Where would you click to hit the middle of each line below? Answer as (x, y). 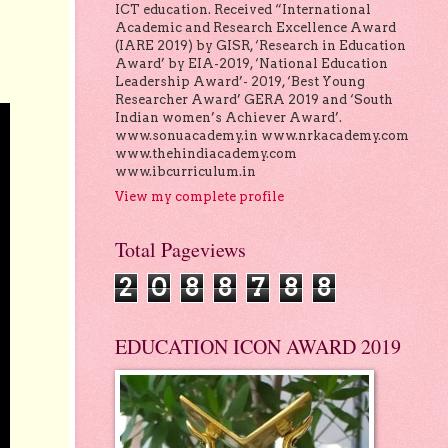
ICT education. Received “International (242, 10)
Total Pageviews (180, 249)
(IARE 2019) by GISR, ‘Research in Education (260, 46)
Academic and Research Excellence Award (255, 28)
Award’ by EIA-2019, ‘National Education (251, 64)
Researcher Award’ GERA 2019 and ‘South (253, 100)
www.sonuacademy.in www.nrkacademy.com (261, 136)
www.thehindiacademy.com (205, 154)
